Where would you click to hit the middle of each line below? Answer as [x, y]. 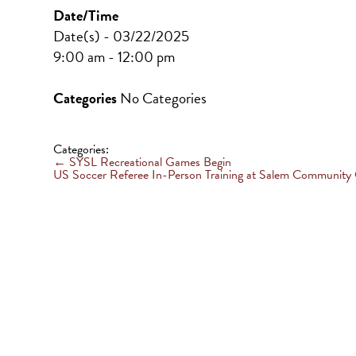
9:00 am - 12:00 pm [114, 56]
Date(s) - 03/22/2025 [122, 36]
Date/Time [86, 15]
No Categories [162, 99]
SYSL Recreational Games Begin [149, 163]
